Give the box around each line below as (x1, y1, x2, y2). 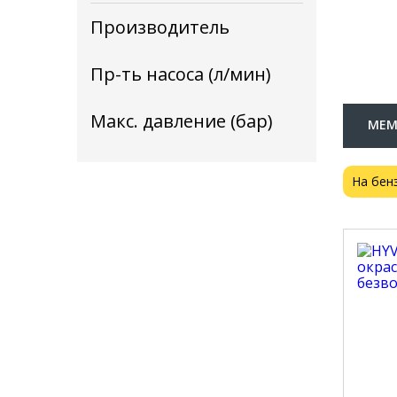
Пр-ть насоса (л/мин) (90, 62, 271, 86)
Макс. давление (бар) (90, 109, 273, 133)
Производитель (90, 15, 230, 39)
